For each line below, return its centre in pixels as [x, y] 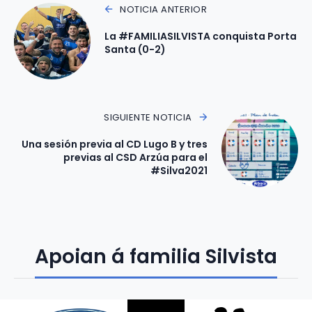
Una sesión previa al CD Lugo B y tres [115, 144]
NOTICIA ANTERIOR [164, 9]
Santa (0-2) [135, 49]
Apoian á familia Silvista [156, 256]
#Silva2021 [179, 170]
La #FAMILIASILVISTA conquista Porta [201, 36]
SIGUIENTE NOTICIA [148, 117]
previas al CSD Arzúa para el [135, 157]
